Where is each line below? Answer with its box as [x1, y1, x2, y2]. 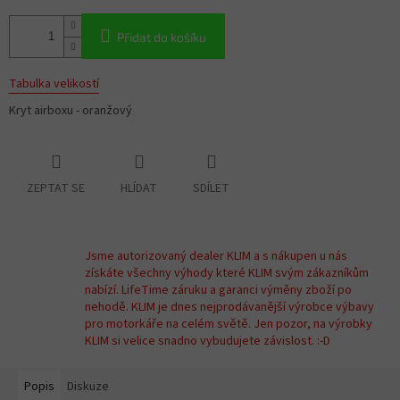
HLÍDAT [121, 179, 157, 198]
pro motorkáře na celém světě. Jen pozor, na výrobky [85, 315, 372, 334]
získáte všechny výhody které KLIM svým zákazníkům [85, 264, 369, 283]
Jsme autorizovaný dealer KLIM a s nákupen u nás [85, 247, 347, 266]
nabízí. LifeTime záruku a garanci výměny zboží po [85, 281, 352, 300]
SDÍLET [193, 179, 229, 198]
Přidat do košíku [117, 29, 206, 46]
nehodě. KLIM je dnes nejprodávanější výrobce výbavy [85, 298, 374, 317]
